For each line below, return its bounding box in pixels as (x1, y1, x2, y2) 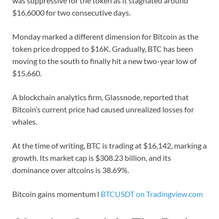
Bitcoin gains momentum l (12, 189, 101, 199)
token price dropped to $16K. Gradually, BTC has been (12, 44, 193, 54)
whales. (12, 117, 37, 127)
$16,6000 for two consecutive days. (12, 8, 131, 18)
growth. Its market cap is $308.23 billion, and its (12, 153, 171, 163)
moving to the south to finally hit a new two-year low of (12, 56, 197, 66)
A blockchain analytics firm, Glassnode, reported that (12, 92, 189, 102)
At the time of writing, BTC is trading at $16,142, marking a (12, 141, 207, 151)
